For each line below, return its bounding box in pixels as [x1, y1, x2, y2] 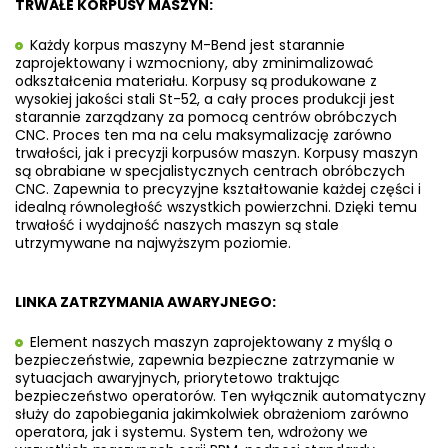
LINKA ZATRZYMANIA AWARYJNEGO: [15, 291, 276, 312]
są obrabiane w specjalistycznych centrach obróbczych [15, 160, 405, 181]
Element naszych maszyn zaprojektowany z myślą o [30, 331, 393, 352]
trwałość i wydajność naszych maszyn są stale [15, 214, 339, 235]
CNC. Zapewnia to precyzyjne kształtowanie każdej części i [15, 178, 421, 199]
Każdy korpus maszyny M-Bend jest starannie [30, 34, 345, 55]
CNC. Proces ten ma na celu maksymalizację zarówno [15, 124, 392, 145]
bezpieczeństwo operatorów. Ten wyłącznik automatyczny [15, 385, 426, 406]
